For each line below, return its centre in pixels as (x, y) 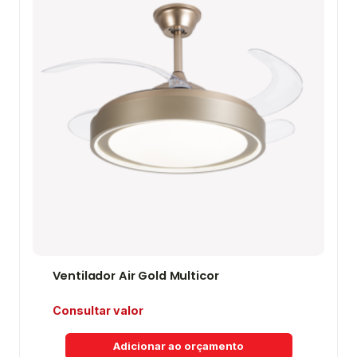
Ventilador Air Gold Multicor (135, 276)
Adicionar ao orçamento (178, 346)
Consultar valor (98, 311)
